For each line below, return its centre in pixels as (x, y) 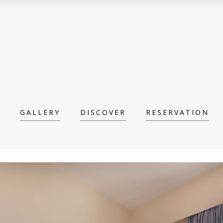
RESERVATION (177, 112)
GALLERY (40, 112)
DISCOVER (103, 112)
